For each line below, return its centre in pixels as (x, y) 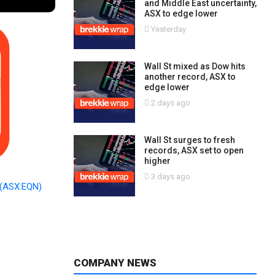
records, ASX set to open (194, 150)
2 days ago (169, 103)
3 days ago (169, 176)
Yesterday (167, 29)
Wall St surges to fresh (189, 140)
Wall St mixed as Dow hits (195, 66)
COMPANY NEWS (115, 263)
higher (157, 161)
